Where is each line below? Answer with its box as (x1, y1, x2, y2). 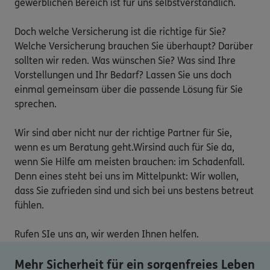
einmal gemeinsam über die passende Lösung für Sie (14, 83, 243, 95)
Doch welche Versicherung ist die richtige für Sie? (14, 25, 226, 37)
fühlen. (14, 199, 46, 211)
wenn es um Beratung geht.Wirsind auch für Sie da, (14, 141, 234, 153)
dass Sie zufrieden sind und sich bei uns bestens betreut (14, 184, 254, 196)
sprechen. (14, 98, 59, 110)
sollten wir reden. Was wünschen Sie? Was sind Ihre (14, 54, 236, 66)
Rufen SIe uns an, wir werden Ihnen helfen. (14, 228, 199, 240)
